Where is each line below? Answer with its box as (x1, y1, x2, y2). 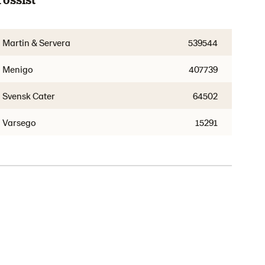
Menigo (2, 63, 34, 75)
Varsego (2, 117, 37, 128)
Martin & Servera (2, 37, 71, 48)
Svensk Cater (2, 90, 56, 101)
